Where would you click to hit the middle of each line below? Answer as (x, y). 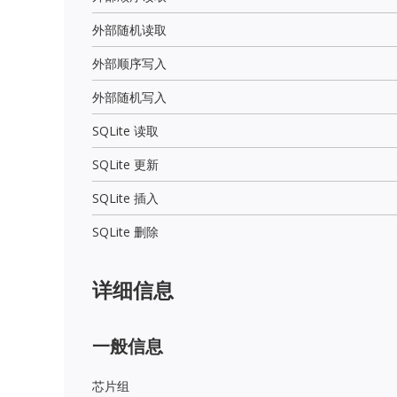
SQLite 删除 (125, 231)
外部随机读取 (129, 29)
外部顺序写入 (129, 63)
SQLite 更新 (125, 164)
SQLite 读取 (125, 130)
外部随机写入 (129, 97)
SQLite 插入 (125, 198)
